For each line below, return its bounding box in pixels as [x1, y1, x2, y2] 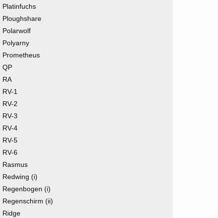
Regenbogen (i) [2, 185, 51, 193]
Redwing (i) [2, 173, 37, 181]
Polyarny [2, 39, 29, 47]
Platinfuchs [2, 2, 36, 10]
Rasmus [2, 161, 28, 168]
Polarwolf [2, 27, 31, 35]
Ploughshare [2, 15, 41, 22]
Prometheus [2, 51, 40, 59]
